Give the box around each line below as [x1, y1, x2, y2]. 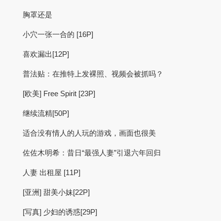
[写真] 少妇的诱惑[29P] [23, 208, 97, 216]
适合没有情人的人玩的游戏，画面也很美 [23, 129, 156, 137]
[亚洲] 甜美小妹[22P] [23, 188, 90, 196]
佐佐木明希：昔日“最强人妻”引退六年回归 [23, 148, 161, 157]
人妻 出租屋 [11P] [23, 168, 80, 177]
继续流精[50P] [23, 109, 69, 117]
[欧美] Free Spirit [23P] [23, 89, 95, 98]
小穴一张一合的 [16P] [23, 30, 93, 38]
